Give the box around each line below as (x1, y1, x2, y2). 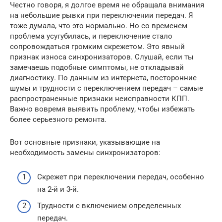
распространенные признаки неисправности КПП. (10, 94, 189, 103)
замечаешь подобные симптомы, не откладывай (10, 63, 184, 72)
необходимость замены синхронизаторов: (10, 148, 161, 157)
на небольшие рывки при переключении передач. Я (10, 11, 193, 20)
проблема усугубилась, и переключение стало (10, 32, 172, 41)
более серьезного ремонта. (10, 115, 107, 124)
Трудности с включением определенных (37, 201, 181, 210)
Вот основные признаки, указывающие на (10, 138, 160, 147)
